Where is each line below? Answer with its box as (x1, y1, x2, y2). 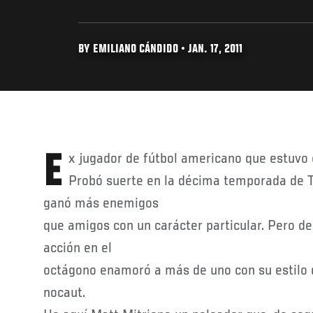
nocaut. (43, 285, 85, 301)
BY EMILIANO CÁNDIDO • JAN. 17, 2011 (78, 43, 242, 56)
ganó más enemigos (43, 196, 159, 212)
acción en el (43, 240, 112, 256)
